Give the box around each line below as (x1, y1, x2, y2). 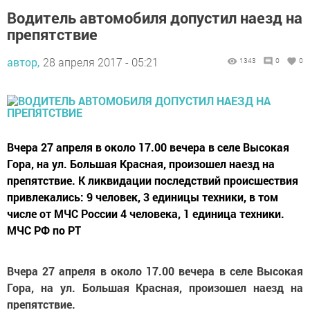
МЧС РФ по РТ (7, 223, 81, 237)
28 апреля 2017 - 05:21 (43, 55, 158, 69)
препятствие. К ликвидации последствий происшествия (7, 173, 298, 188)
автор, (7, 55, 39, 69)
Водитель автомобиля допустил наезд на (7, 8, 302, 28)
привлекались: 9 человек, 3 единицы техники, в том (7, 190, 278, 204)
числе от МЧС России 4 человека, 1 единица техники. (7, 206, 284, 221)
